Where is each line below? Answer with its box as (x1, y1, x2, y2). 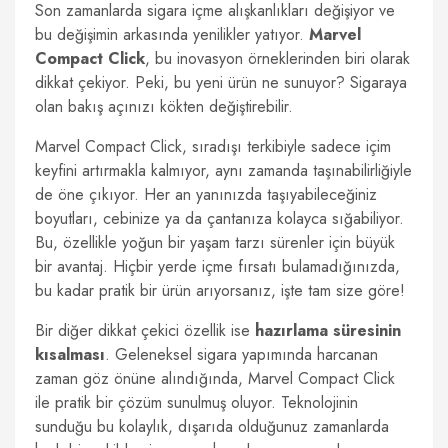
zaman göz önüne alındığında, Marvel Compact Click (35, 367, 395, 390)
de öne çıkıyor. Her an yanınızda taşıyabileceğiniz (35, 183, 377, 206)
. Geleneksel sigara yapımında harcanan (105, 343, 378, 366)
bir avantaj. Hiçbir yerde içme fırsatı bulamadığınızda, (35, 255, 400, 278)
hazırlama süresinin (255, 319, 401, 342)
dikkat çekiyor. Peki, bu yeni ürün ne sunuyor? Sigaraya (35, 71, 407, 94)
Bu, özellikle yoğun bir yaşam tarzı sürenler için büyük (35, 231, 395, 254)
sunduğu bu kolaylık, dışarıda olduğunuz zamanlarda (35, 415, 389, 438)
